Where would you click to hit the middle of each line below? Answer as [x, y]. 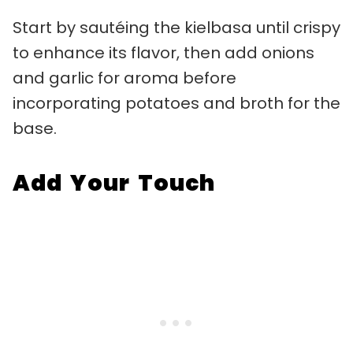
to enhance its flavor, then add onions [163, 52]
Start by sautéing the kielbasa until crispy [176, 27]
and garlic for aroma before [124, 78]
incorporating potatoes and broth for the [176, 103]
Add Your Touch [114, 183]
